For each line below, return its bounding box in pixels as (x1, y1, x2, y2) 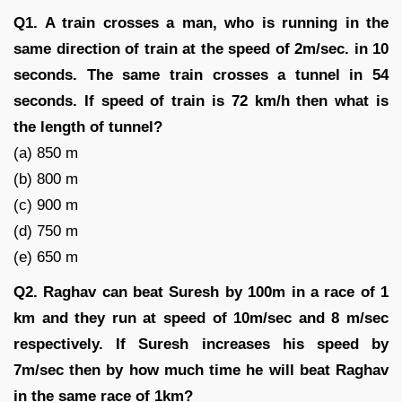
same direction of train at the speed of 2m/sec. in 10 (13, 39, 389, 57)
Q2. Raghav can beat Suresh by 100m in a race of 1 (13, 283, 389, 301)
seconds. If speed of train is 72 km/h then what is (13, 92, 389, 109)
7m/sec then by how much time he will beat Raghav (13, 361, 389, 379)
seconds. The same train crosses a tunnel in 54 (13, 66, 389, 83)
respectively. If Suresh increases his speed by (13, 335, 389, 353)
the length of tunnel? (13, 118, 162, 135)
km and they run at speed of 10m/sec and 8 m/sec (13, 309, 389, 327)
